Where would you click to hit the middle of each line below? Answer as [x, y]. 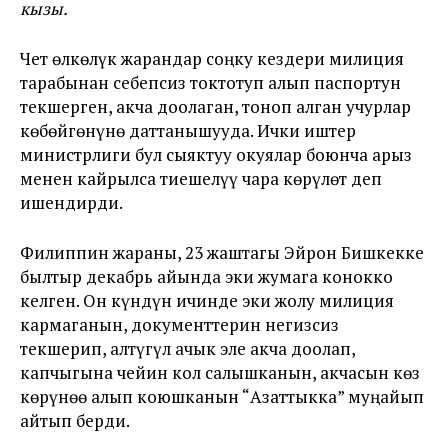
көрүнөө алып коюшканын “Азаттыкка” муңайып [222, 396]
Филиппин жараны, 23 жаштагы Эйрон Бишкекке [222, 252]
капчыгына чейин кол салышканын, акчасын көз [220, 372]
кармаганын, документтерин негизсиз [179, 324]
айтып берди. [75, 420]
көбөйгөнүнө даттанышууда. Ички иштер [188, 130]
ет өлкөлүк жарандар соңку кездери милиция [217, 58]
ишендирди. [71, 202]
